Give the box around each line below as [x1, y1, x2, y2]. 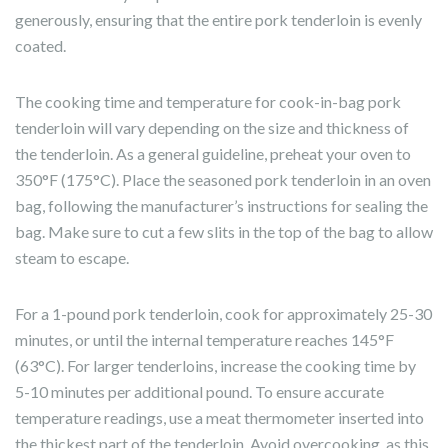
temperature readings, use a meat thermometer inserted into [15, 408, 424, 428]
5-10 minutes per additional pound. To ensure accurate [15, 382, 384, 402]
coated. [15, 36, 66, 56]
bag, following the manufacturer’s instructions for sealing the [15, 196, 428, 216]
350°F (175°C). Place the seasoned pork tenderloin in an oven [15, 170, 431, 190]
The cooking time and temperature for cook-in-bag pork [15, 92, 401, 112]
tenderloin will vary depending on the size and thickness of [15, 118, 409, 138]
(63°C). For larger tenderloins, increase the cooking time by [15, 356, 416, 376]
